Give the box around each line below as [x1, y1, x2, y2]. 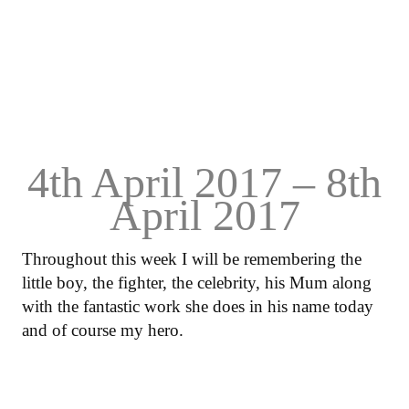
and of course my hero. [22, 320, 184, 340]
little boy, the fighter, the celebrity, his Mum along [22, 272, 372, 292]
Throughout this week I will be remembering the [22, 248, 362, 268]
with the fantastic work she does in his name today [22, 296, 373, 316]
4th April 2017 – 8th [27, 157, 382, 206]
